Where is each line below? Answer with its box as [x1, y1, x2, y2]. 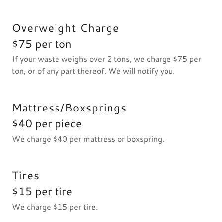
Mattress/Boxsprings [12, 100, 127, 115]
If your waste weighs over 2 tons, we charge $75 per [12, 53, 201, 64]
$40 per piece [12, 115, 82, 131]
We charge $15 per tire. [12, 201, 100, 212]
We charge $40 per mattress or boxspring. [12, 133, 166, 144]
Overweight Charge [12, 20, 119, 35]
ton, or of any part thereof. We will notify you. [12, 65, 177, 76]
